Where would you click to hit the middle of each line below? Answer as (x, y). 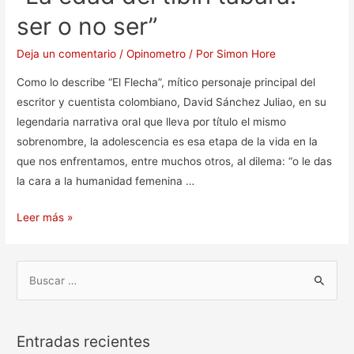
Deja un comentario (67, 53)
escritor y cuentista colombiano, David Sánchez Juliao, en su (172, 102)
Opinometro (156, 53)
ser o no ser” (87, 26)
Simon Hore (247, 53)
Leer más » (45, 218)
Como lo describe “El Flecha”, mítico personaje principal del (166, 82)
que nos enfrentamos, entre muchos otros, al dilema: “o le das (175, 161)
